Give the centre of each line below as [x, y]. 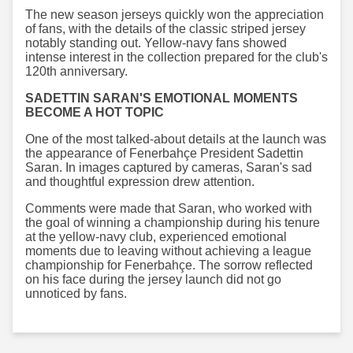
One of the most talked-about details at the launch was [176, 139]
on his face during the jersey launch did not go [153, 279]
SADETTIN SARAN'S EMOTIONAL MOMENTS [162, 98]
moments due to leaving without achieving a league [168, 251]
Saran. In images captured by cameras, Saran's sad [169, 167]
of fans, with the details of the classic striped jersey [165, 28]
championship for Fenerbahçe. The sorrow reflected [169, 265]
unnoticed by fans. [76, 293]
